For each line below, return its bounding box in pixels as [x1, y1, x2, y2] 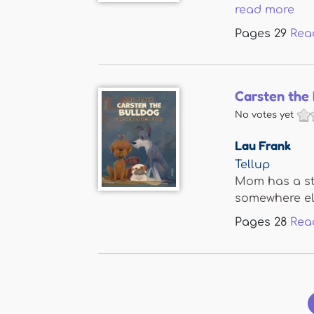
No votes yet [235, 110, 294, 120]
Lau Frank [235, 137, 291, 153]
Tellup [235, 158, 270, 171]
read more [235, 4, 294, 16]
